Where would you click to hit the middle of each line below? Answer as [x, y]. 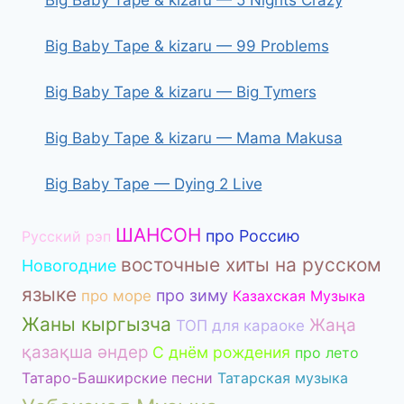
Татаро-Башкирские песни [117, 377]
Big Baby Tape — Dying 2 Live [153, 184]
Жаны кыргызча [96, 324]
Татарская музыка [283, 377]
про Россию [253, 235]
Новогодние [69, 265]
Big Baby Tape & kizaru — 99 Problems [187, 46]
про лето [327, 352]
